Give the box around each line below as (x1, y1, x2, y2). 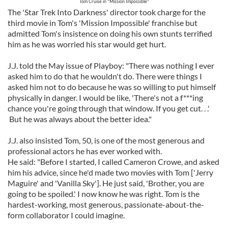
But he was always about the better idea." (8, 114, 152, 124)
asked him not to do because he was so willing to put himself (8, 82, 216, 92)
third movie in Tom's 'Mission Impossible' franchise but (8, 18, 197, 27)
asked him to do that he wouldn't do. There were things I (8, 71, 202, 81)
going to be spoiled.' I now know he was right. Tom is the (8, 189, 199, 198)
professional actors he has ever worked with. (8, 146, 162, 156)
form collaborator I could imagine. (8, 210, 125, 220)
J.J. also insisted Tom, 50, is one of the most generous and (8, 135, 205, 145)
